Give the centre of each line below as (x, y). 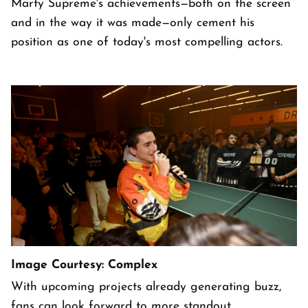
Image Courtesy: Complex (84, 265)
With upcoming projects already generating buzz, (146, 287)
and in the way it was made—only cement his (133, 23)
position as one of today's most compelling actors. (149, 43)
